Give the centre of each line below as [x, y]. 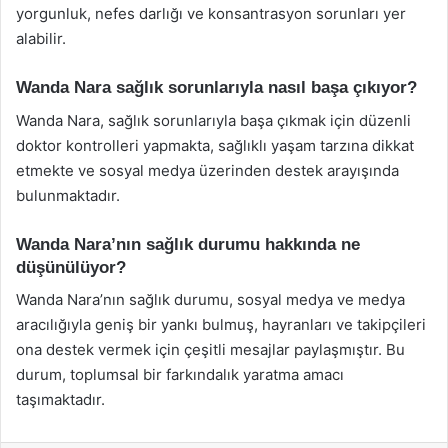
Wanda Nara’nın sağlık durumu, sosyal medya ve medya [210, 299]
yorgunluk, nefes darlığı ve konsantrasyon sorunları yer [211, 13]
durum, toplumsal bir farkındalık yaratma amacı [180, 374]
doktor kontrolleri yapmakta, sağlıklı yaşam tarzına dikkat [215, 145]
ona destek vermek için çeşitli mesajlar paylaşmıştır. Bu [210, 349]
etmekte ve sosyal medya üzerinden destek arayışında [207, 170]
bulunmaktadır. [68, 195]
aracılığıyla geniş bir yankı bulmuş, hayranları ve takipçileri [221, 324]
